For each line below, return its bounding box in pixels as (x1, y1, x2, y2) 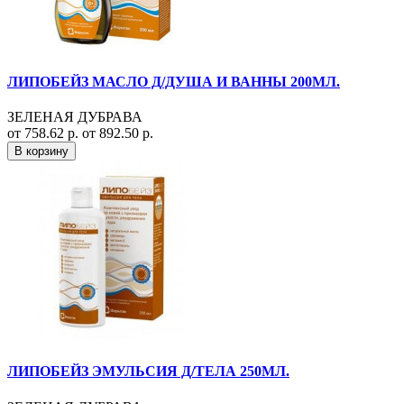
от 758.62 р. (7, 125, 82, 142)
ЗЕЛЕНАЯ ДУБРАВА (7, 109, 142, 125)
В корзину (14, 144, 69, 159)
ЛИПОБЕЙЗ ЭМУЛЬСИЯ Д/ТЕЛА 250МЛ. (7, 363, 289, 380)
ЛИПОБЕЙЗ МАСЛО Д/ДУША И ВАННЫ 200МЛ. (7, 73, 340, 89)
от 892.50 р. (82, 125, 153, 142)
